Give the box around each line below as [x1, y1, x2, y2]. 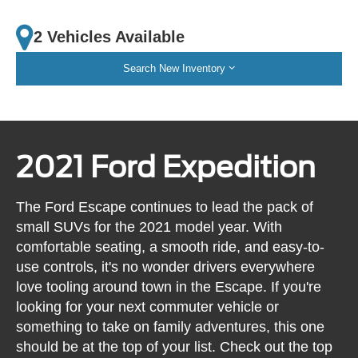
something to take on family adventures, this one [16, 319, 325, 336]
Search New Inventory [123, 62, 225, 74]
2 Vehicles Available [34, 28, 185, 46]
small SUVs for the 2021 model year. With [16, 219, 283, 236]
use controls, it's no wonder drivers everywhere [16, 259, 316, 276]
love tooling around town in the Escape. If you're [16, 279, 322, 296]
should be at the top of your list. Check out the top [16, 339, 333, 356]
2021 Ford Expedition [16, 149, 316, 185]
